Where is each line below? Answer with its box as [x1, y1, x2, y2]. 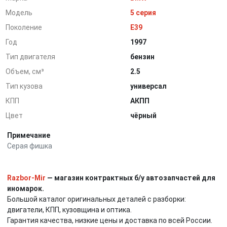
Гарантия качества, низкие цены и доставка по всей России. [7, 216, 212, 224]
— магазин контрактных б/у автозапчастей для [46, 174, 215, 182]
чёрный [130, 111, 157, 120]
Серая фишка [7, 142, 52, 150]
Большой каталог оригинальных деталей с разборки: [7, 195, 186, 203]
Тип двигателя [6, 53, 56, 61]
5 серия [130, 9, 157, 17]
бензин [130, 53, 155, 61]
